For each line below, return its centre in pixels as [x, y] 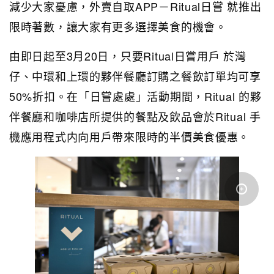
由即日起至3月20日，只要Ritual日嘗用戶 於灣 [128, 55]
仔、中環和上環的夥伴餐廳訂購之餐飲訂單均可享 [135, 76]
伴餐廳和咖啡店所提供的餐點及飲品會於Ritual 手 [135, 116]
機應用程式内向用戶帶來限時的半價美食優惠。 [130, 136]
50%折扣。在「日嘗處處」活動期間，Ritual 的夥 [135, 96]
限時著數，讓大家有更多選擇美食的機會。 [118, 26]
